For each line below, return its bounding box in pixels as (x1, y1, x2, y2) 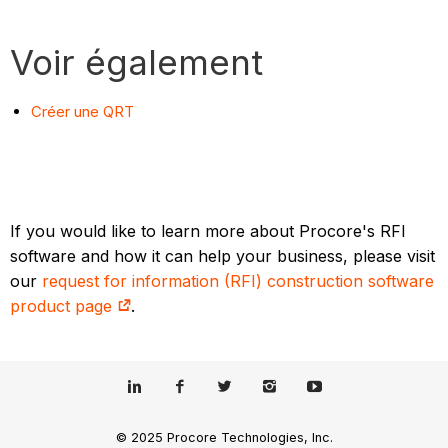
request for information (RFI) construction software (42, 271, 435, 292)
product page (10, 296, 118, 317)
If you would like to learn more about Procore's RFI (10, 221, 407, 242)
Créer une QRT (31, 102, 135, 122)
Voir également (10, 41, 264, 84)
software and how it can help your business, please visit (10, 246, 436, 267)
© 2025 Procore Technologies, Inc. (115, 429, 333, 445)
